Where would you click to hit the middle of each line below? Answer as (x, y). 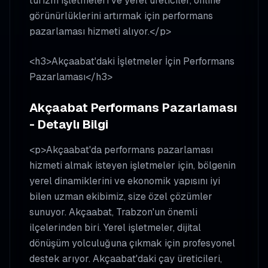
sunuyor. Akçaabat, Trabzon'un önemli (113, 212)
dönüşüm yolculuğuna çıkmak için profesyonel (132, 243)
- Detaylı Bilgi (69, 124)
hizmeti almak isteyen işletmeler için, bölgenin (133, 165)
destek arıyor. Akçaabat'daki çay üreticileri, (126, 259)
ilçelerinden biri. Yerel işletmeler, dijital (115, 228)
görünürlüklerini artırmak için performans (121, 16)
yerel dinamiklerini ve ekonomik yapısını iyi (125, 181)
